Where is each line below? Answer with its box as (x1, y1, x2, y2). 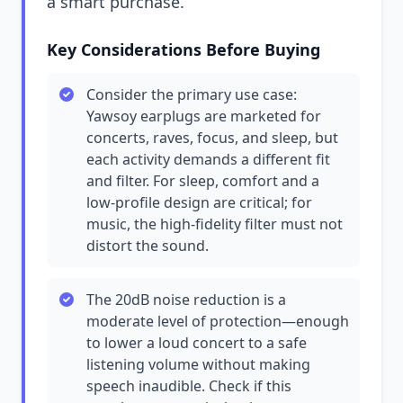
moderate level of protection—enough (86, 311, 349, 331)
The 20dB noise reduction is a (86, 290, 286, 309)
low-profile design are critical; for (86, 193, 312, 212)
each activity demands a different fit (86, 149, 330, 169)
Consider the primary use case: (86, 85, 297, 104)
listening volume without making (86, 354, 310, 374)
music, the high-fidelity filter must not (86, 214, 343, 234)
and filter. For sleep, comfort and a (86, 171, 319, 191)
